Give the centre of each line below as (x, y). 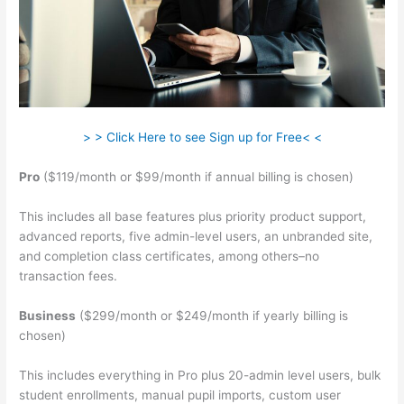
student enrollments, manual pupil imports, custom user (180, 395)
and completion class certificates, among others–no (170, 256)
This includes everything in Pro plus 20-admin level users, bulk (200, 375)
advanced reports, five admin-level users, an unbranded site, (196, 236)
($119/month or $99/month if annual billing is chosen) (197, 177)
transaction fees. (69, 275)
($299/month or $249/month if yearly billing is (212, 315)
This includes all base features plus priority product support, (193, 216)
